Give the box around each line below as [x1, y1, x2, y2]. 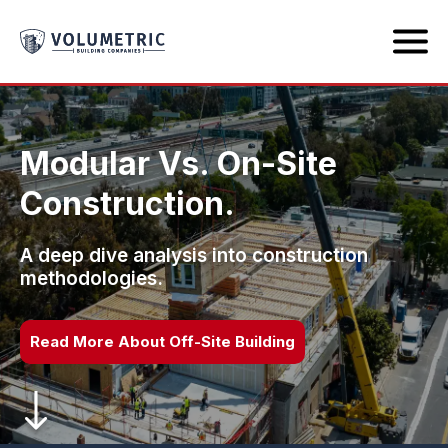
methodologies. [20, 267, 163, 290]
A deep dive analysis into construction [20, 244, 368, 267]
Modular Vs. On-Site [20, 144, 337, 183]
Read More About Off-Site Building [30, 332, 295, 351]
